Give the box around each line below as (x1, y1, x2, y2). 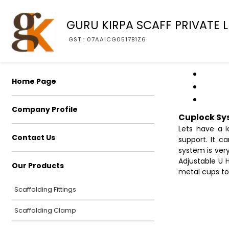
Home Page (12, 76, 56, 86)
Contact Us (12, 132, 55, 143)
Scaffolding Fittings (14, 185, 76, 194)
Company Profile (12, 104, 78, 114)
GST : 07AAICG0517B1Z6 (68, 35, 146, 43)
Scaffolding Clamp (14, 206, 76, 215)
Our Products (12, 161, 64, 171)
